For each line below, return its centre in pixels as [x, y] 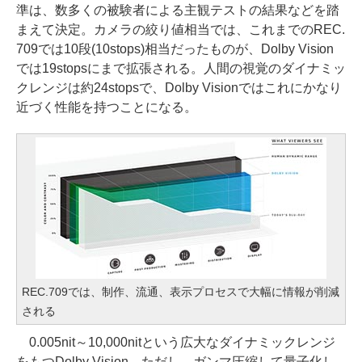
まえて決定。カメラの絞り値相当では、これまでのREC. [181, 29]
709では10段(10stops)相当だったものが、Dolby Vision [175, 49]
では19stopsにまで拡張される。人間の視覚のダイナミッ [181, 68]
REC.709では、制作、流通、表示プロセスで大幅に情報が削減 [181, 292]
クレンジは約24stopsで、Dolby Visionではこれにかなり [179, 88]
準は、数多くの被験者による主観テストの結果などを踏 [178, 10]
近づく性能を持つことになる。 [107, 107]
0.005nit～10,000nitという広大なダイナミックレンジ [176, 342]
